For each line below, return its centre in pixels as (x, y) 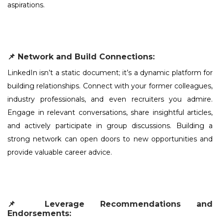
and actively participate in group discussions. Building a (110, 126)
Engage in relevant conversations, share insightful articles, (110, 113)
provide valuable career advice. (60, 152)
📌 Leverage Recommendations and (110, 204)
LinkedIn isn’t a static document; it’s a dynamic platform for (110, 73)
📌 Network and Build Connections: (81, 57)
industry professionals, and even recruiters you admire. (110, 99)
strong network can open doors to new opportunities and (110, 139)
